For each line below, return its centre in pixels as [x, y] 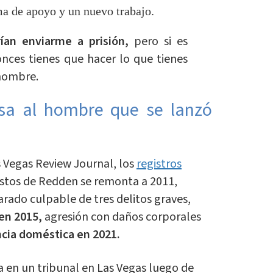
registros [159, 164]
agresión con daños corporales [121, 217]
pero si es [158, 42]
